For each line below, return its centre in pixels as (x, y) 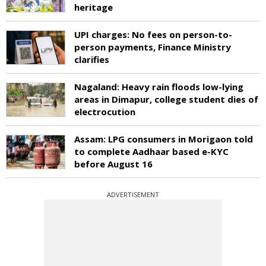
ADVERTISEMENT (133, 194)
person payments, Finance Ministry (153, 47)
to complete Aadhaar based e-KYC (151, 151)
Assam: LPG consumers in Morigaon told (164, 139)
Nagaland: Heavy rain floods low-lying (159, 86)
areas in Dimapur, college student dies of (166, 99)
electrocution (105, 111)
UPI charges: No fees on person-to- (153, 34)
